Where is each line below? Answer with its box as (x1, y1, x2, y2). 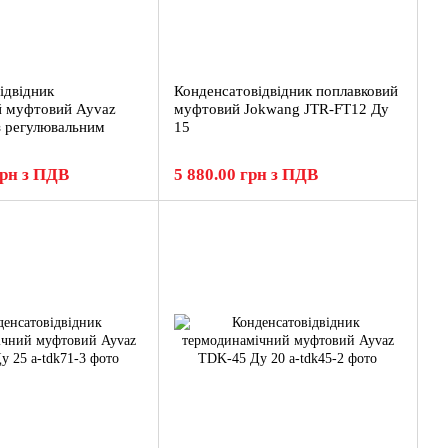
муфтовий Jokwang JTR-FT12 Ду (174, 101, 389, 117)
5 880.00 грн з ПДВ (174, 165, 318, 184)
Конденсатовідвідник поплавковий (174, 83, 398, 99)
